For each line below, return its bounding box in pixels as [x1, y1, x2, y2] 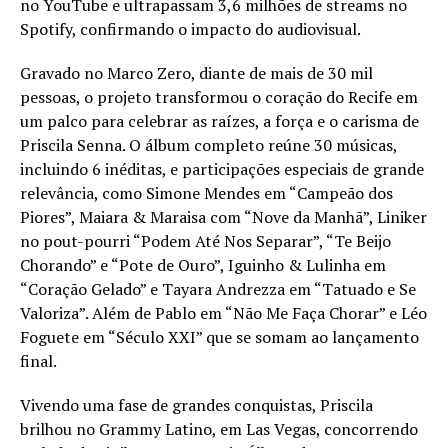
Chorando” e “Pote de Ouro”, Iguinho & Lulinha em [20, 253, 386, 276]
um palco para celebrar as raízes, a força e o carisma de [20, 109, 419, 132]
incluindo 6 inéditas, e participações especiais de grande [20, 157, 424, 180]
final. [20, 349, 60, 372]
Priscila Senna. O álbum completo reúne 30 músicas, [20, 133, 397, 156]
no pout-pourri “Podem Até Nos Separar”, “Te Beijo [20, 229, 391, 252]
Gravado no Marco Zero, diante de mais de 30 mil [20, 61, 373, 84]
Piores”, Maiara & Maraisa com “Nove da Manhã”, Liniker [20, 205, 427, 228]
